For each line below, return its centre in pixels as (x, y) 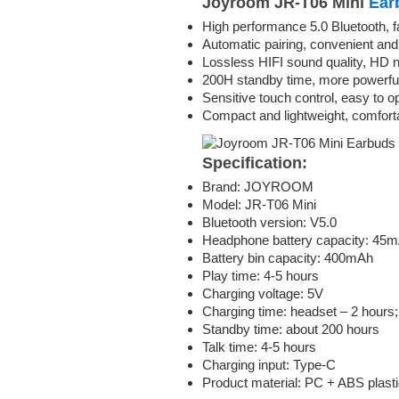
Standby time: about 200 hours (291, 329)
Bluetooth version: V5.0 (269, 222)
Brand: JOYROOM (258, 186)
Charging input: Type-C (269, 364)
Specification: (255, 163)
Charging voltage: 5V (263, 293)
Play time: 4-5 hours (261, 275)
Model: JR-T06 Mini (259, 204)
